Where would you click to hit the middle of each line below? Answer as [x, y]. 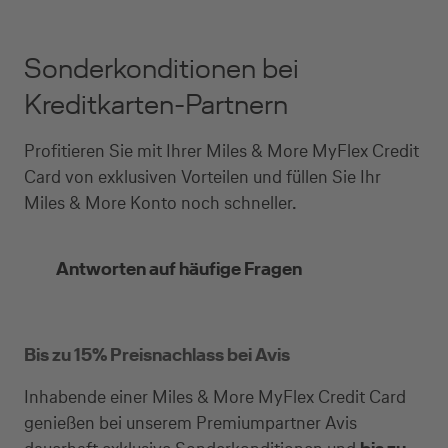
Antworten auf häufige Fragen [179, 268]
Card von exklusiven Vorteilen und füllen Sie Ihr [202, 176]
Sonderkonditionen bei [161, 68]
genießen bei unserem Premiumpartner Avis [190, 422]
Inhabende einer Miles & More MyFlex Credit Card [215, 396]
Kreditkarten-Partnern [156, 104]
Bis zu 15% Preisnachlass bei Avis [157, 354]
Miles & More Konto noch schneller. [160, 202]
